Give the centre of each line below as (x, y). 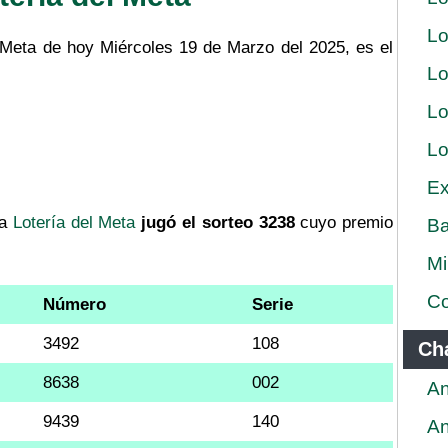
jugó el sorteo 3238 (218, 222)
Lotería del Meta (74, 222)
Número (74, 304)
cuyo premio (344, 222)
